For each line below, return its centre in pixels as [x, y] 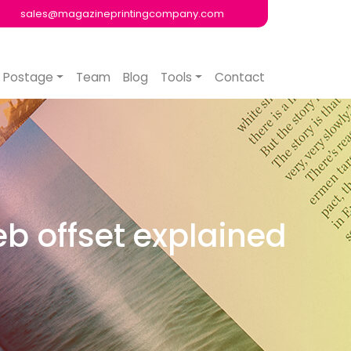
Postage [28, 78]
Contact [240, 78]
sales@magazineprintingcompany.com [122, 14]
